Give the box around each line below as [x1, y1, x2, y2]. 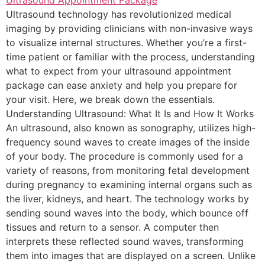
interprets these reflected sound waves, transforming [6, 235, 244, 247]
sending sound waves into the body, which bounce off [6, 207, 248, 219]
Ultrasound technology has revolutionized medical [6, 8, 231, 20]
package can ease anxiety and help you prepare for [6, 79, 237, 91]
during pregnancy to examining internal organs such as [6, 179, 252, 190]
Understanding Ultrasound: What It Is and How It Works [6, 108, 254, 119]
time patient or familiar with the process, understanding [6, 51, 255, 63]
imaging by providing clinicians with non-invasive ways [6, 22, 253, 34]
